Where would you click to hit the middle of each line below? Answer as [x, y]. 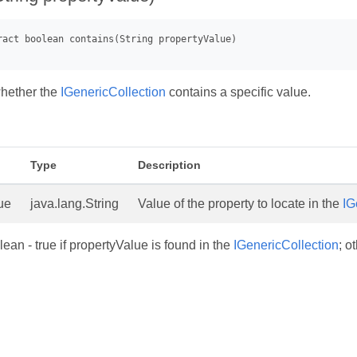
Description [169, 165]
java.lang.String [75, 204]
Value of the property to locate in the [240, 204]
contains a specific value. [238, 92]
